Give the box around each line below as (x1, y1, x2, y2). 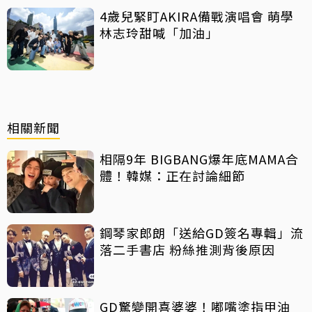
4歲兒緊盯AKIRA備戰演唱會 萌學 (100, 7, 294, 26)
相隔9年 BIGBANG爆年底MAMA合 (100, 150, 299, 169)
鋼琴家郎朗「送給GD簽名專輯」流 (100, 224, 304, 242)
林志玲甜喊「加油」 (100, 24, 219, 42)
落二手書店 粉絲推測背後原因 (100, 240, 275, 259)
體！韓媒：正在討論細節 (100, 166, 245, 185)
